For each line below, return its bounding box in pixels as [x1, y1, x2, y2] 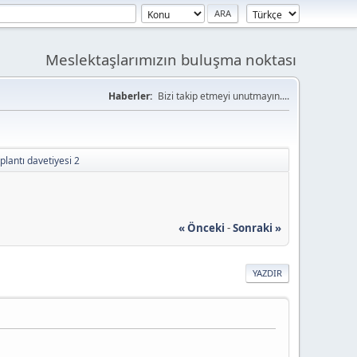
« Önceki [178, 220, 225, 235]
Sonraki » [233, 220, 281, 235]
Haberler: [108, 89, 152, 103]
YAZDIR [253, 266, 282, 279]
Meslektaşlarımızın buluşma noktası [45, 49, 296, 69]
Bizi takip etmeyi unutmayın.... [158, 89, 289, 103]
